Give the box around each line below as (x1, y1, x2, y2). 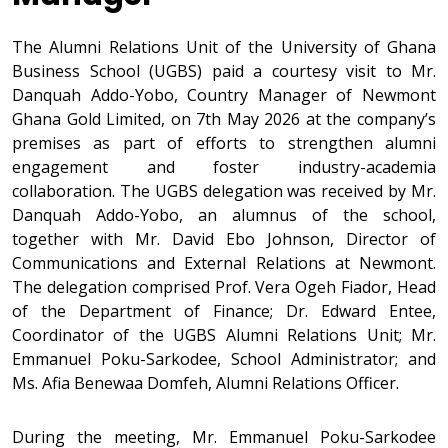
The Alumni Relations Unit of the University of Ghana (12, 36, 436, 59)
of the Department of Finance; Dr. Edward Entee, (12, 300, 436, 323)
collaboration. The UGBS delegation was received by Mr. (12, 180, 436, 203)
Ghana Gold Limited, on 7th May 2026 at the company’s (12, 108, 436, 131)
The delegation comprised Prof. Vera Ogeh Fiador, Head (12, 276, 436, 299)
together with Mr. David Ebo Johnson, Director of (12, 228, 436, 251)
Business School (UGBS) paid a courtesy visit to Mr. (12, 60, 436, 83)
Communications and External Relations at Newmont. (12, 252, 436, 275)
